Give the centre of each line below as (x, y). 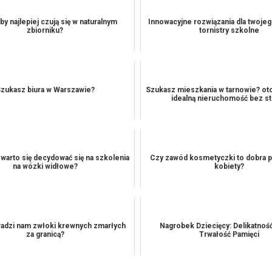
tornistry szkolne (229, 30)
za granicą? (45, 234)
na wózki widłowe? (45, 166)
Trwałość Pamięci (229, 234)
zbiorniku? (45, 30)
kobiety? (229, 166)
